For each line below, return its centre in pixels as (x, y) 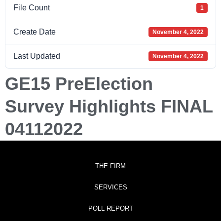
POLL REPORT (110, 208)
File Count (32, 8)
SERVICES (110, 187)
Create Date (35, 32)
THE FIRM (110, 166)
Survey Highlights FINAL (109, 106)
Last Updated (37, 56)
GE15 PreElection (79, 84)
